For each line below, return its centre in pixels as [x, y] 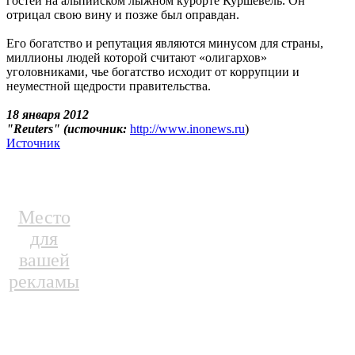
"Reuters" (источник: [68, 129]
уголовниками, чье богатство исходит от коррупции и [153, 72]
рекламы [44, 282]
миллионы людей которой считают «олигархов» [137, 58]
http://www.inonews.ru [187, 129]
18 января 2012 [48, 115]
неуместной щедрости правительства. [109, 86]
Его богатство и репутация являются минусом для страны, [165, 44]
